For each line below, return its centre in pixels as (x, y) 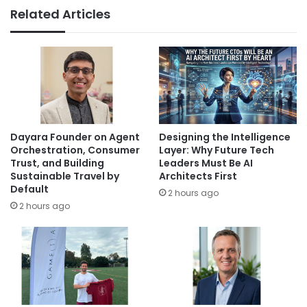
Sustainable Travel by (65, 176)
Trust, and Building (57, 163)
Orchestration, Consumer (75, 150)
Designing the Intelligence (225, 137)
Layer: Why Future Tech (217, 150)
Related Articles (60, 14)
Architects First (198, 176)
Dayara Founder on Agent (75, 137)
